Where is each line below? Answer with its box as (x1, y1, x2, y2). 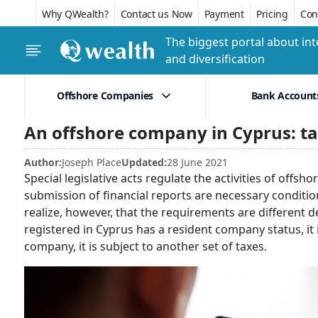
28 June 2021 (167, 155, 228, 169)
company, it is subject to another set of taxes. (24, 238, 267, 254)
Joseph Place (62, 155, 121, 169)
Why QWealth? (42, 6, 109, 21)
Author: (24, 155, 62, 169)
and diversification (165, 51, 265, 67)
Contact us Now (120, 6, 192, 21)
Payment (204, 6, 244, 21)
